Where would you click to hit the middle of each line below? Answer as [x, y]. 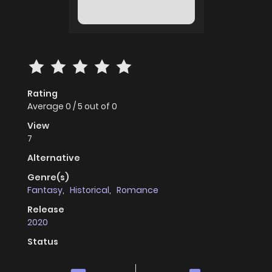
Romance [138, 190]
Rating [42, 94]
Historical [90, 190]
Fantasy [45, 190]
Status [43, 242]
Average [46, 107]
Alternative [54, 158]
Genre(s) [48, 178]
